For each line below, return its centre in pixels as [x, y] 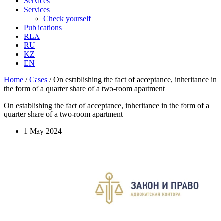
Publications [43, 27]
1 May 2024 [43, 131]
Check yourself [67, 18]
